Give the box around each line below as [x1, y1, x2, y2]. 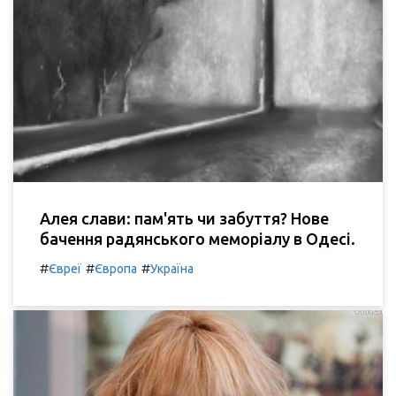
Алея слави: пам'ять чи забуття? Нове [40, 209, 329, 227]
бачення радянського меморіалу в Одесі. [40, 229, 355, 247]
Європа [95, 261, 137, 276]
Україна [150, 261, 194, 276]
